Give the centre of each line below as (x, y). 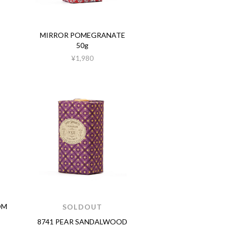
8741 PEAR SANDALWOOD (83, 221)
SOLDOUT (82, 207)
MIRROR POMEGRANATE (82, 35)
